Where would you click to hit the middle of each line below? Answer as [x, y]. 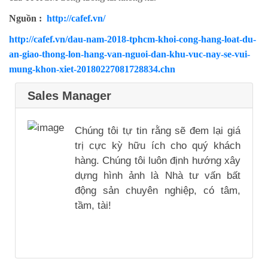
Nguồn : [28, 18]
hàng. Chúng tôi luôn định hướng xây [158, 161]
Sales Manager [69, 95]
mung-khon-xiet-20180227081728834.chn [92, 69]
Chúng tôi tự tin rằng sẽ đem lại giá [158, 131]
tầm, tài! [93, 206]
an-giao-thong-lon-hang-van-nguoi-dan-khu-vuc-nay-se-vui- [130, 54]
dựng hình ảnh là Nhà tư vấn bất [158, 176]
